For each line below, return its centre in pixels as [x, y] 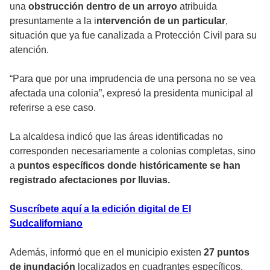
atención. [29, 50]
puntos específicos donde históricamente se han [129, 166]
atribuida [198, 7]
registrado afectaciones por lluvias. [90, 180]
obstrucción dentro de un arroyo [104, 7]
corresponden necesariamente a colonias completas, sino [133, 151]
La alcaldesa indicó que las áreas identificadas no [116, 137]
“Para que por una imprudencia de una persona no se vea [133, 79]
